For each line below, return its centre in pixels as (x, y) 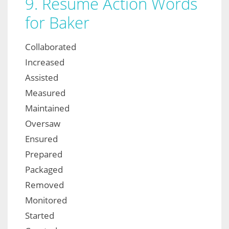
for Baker (57, 23)
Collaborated (51, 47)
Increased (45, 62)
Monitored (46, 200)
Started (40, 216)
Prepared (44, 154)
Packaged (44, 170)
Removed (44, 185)
